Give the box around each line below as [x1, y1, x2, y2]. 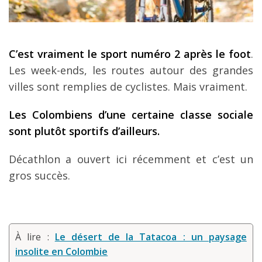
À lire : [15, 230, 55, 243]
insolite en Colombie [15, 244, 108, 258]
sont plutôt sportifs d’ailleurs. [9, 123, 160, 138]
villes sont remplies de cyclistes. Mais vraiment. [9, 79, 247, 94]
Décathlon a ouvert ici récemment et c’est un [9, 151, 253, 166]
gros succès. [9, 168, 70, 182]
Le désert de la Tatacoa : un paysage [54, 230, 247, 243]
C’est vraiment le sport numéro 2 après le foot [9, 46, 251, 61]
